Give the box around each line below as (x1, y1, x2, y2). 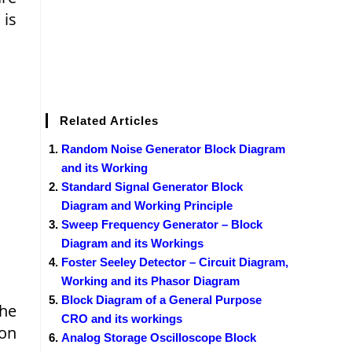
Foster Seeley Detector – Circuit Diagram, (61, 255, 288, 269)
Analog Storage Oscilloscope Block (61, 330, 256, 344)
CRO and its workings (61, 311, 182, 325)
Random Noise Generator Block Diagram (61, 141, 285, 156)
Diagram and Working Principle (61, 198, 233, 212)
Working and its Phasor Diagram (61, 273, 240, 288)
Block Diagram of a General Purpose (61, 292, 262, 306)
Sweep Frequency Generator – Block (61, 217, 262, 231)
